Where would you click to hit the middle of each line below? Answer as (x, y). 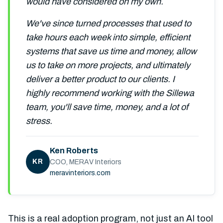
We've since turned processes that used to (109, 23)
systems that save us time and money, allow (111, 51)
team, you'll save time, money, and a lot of (107, 107)
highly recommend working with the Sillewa (110, 93)
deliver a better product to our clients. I (100, 79)
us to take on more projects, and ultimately (108, 65)
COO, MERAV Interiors (86, 162)
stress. (39, 121)
